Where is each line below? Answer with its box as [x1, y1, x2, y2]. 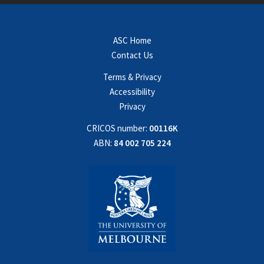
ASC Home [113, 35, 151, 46]
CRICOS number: [86, 123, 147, 134]
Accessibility [109, 86, 155, 97]
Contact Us [111, 49, 153, 61]
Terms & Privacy [103, 71, 161, 82]
